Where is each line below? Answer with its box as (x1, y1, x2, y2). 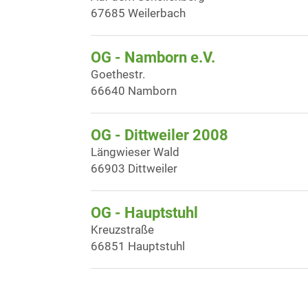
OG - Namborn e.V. (91, 49, 215, 66)
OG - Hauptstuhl (91, 204, 198, 221)
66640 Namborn (91, 84, 177, 98)
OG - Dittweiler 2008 (91, 126, 228, 144)
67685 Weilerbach (91, 6, 186, 20)
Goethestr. (91, 67, 145, 81)
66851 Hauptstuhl (91, 239, 185, 253)
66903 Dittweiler (91, 162, 177, 175)
